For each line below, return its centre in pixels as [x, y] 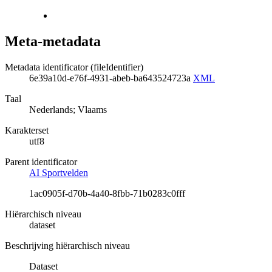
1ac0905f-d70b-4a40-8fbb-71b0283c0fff [107, 194]
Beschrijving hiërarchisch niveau [67, 246]
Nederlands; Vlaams [68, 110]
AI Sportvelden [59, 173]
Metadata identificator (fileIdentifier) [74, 67]
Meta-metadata [53, 42]
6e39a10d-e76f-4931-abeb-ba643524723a [111, 78]
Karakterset [27, 131]
